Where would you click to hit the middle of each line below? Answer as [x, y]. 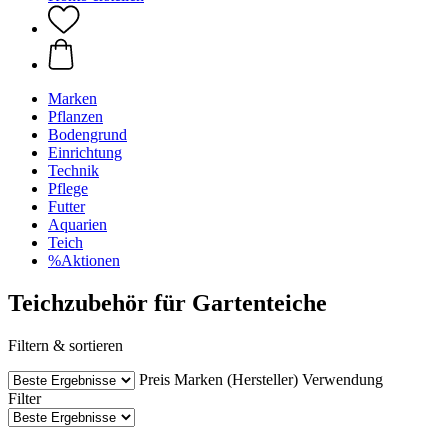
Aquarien [77, 224]
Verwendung [342, 379]
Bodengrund [87, 134]
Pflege [68, 188]
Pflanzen [75, 116]
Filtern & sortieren [65, 345]
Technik [73, 170]
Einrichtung [85, 152]
